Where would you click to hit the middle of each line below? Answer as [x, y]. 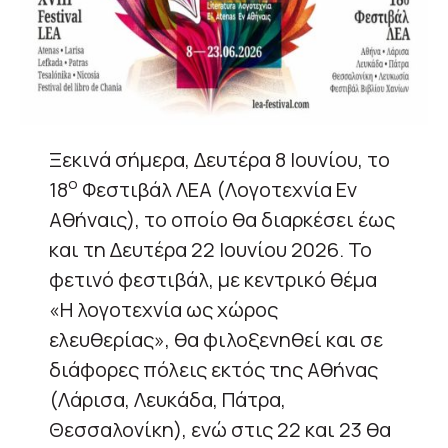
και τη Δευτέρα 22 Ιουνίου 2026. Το [210, 249]
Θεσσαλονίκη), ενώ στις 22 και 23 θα [220, 429]
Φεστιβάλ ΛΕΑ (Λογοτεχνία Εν [217, 189]
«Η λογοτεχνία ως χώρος [163, 309]
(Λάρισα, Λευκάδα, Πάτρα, [167, 399]
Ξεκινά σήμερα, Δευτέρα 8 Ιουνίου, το [219, 159]
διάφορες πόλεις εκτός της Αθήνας [213, 369]
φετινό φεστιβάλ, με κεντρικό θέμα [213, 279]
